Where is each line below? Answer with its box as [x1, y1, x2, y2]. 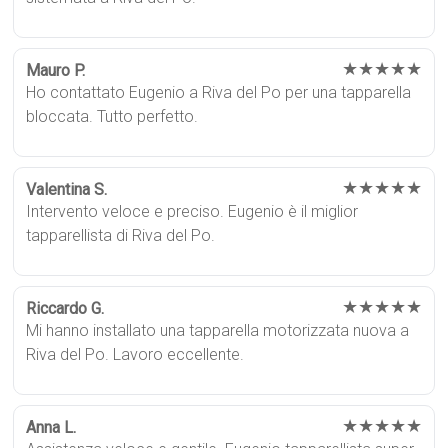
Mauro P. [26, 61, 86, 81]
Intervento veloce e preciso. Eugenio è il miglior [26, 202, 359, 222]
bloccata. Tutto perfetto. [26, 107, 199, 127]
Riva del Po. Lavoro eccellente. [26, 345, 245, 365]
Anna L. [26, 418, 77, 438]
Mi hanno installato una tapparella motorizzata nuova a [26, 321, 410, 341]
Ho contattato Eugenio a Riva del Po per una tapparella [26, 83, 412, 103]
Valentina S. [26, 180, 108, 200]
